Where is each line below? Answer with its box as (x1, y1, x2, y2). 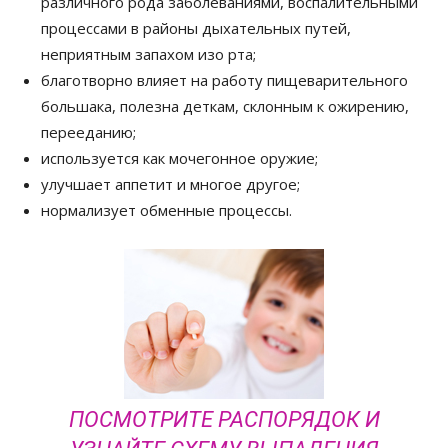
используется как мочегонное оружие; (41, 147, 318, 168)
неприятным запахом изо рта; (41, 43, 256, 64)
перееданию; (41, 121, 136, 142)
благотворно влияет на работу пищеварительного (41, 69, 408, 90)
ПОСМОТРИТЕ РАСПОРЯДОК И (68, 406, 380, 432)
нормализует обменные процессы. (41, 199, 292, 220)
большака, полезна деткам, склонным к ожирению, (41, 95, 409, 116)
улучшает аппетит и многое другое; (41, 173, 300, 194)
